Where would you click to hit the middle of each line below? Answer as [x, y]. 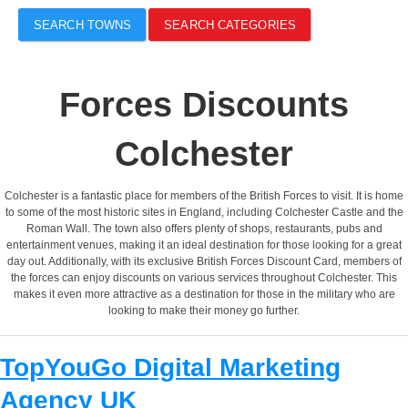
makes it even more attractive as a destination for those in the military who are [204, 294]
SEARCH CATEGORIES [230, 25]
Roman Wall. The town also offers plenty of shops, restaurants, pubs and [204, 228]
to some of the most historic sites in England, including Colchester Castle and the [204, 212]
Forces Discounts [204, 104]
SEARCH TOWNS [83, 25]
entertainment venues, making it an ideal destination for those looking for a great [204, 245]
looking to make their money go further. [204, 310]
